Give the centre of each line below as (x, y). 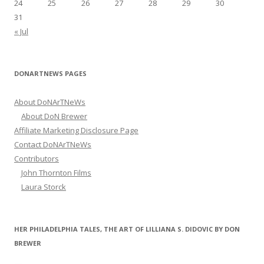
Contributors (37, 159)
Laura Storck (44, 187)
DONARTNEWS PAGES (50, 74)
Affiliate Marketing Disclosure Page (76, 131)
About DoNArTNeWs (50, 102)
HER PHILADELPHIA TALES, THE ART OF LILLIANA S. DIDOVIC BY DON (127, 229)
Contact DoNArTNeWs (53, 145)
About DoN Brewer (54, 116)
